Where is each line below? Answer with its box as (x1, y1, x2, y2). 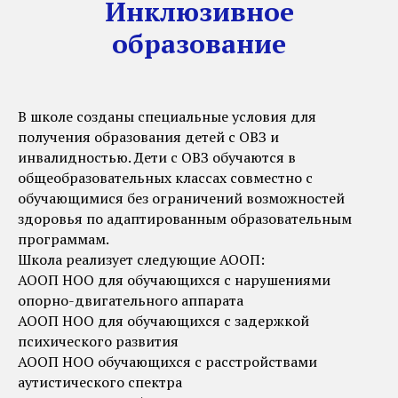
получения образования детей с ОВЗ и (18, 127, 279, 147)
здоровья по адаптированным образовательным (18, 209, 352, 228)
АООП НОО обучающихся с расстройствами (18, 352, 317, 371)
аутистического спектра (18, 372, 182, 392)
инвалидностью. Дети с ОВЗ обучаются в (18, 147, 296, 167)
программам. (18, 229, 109, 249)
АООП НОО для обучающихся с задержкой (18, 311, 309, 330)
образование (112, 26, 286, 61)
